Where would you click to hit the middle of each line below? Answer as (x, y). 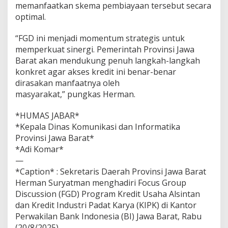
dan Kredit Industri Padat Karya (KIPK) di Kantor (106, 205)
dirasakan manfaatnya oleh (67, 83)
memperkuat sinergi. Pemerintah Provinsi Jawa (105, 49)
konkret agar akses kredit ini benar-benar (96, 72)
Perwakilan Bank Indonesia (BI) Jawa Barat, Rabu (108, 216)
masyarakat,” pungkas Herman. (75, 94)
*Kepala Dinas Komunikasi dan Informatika (98, 126)
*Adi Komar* (39, 149)
